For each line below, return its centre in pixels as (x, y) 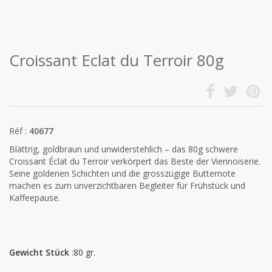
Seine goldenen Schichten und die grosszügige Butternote (122, 173)
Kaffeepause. (35, 198)
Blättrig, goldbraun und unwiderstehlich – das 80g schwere (124, 149)
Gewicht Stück (39, 252)
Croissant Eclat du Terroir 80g (117, 60)
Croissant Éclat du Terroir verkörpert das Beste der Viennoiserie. (135, 161)
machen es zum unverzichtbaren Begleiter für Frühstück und (127, 185)
